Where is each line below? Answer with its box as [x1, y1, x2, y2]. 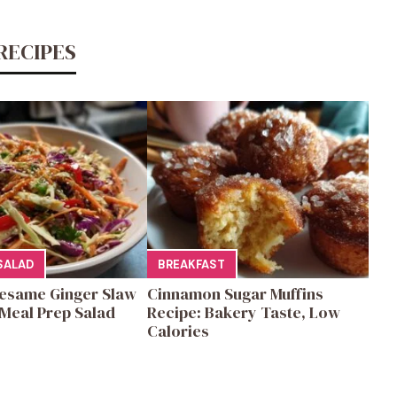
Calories [146, 319, 209, 342]
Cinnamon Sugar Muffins [146, 282, 323, 305]
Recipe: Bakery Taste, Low [146, 300, 340, 323]
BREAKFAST [157, 257, 225, 272]
